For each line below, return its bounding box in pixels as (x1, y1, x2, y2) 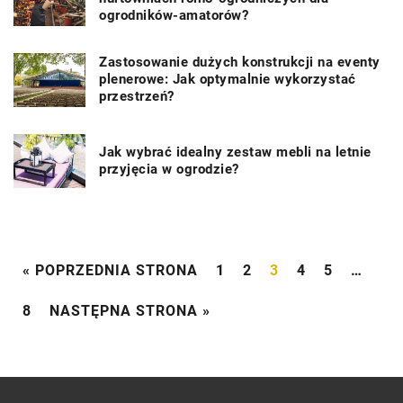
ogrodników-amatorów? (99, 7, 248, 24)
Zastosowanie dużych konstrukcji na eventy (99, 54, 381, 71)
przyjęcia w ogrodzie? (99, 160, 239, 177)
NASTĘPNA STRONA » (49, 302, 210, 320)
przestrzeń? (99, 88, 175, 105)
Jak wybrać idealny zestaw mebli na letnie (99, 143, 372, 160)
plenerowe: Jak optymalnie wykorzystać (99, 71, 356, 88)
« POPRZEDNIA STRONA (22, 262, 198, 280)
